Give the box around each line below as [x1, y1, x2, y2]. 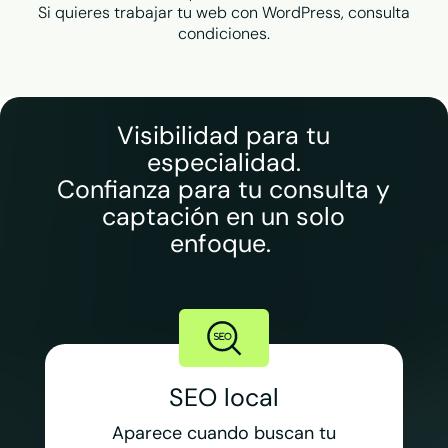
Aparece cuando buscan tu [111, 421, 336, 446]
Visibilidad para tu [117, 118, 331, 152]
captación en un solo [102, 199, 346, 233]
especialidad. [146, 145, 301, 179]
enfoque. [169, 226, 278, 260]
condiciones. [178, 23, 270, 45]
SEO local [168, 381, 279, 415]
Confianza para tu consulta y [57, 172, 391, 206]
